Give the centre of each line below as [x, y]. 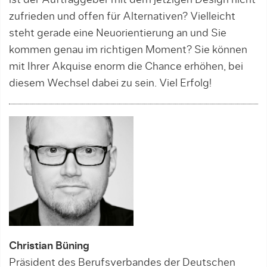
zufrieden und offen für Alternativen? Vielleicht [122, 17]
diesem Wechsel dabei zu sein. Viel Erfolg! [110, 84]
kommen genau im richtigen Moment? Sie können [128, 50]
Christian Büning [49, 246]
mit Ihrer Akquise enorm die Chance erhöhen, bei [126, 67]
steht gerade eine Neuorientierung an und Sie [118, 34]
